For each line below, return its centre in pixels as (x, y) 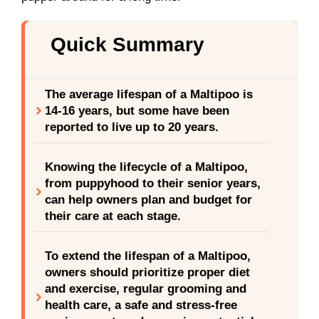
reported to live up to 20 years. (132, 127)
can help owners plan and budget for (148, 200)
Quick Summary (127, 44)
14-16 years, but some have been (137, 111)
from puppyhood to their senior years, (153, 184)
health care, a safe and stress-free (141, 305)
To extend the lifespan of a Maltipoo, (148, 256)
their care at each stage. (113, 216)
